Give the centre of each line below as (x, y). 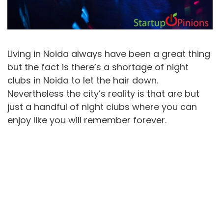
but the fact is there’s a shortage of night (98, 67)
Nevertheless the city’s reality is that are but (103, 93)
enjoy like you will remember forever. (87, 120)
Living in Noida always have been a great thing (109, 54)
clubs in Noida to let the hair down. (83, 80)
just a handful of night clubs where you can (102, 107)
